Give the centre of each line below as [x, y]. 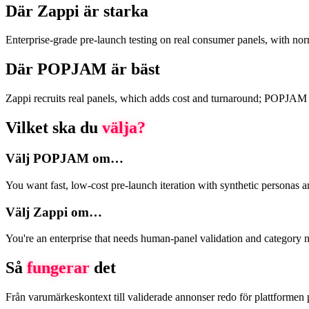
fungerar [58, 268]
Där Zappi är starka [77, 11]
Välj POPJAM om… [64, 159]
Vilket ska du [54, 128]
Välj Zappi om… [54, 212]
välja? [124, 128]
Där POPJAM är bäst [83, 69]
